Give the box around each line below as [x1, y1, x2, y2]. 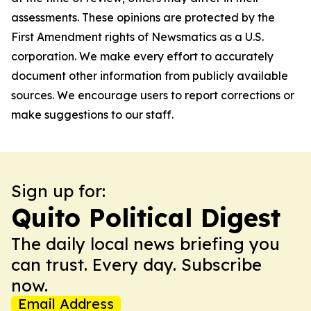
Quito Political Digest [11, 202, 280, 233]
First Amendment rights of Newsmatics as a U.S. [11, 30, 264, 44]
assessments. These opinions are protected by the [11, 10, 275, 24]
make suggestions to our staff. [11, 108, 174, 121]
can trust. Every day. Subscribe [11, 254, 262, 275]
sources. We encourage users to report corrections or [11, 88, 294, 102]
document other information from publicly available [11, 69, 288, 83]
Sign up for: [11, 180, 106, 201]
